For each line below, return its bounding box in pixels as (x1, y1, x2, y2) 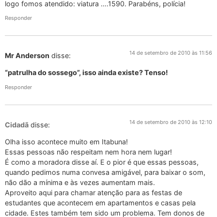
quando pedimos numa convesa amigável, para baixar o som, (5, 168, 205, 177)
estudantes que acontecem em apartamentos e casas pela (5, 199, 196, 207)
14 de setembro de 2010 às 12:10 (129, 118, 212, 125)
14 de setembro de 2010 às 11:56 (129, 49, 212, 57)
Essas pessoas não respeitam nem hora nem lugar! (5, 148, 172, 156)
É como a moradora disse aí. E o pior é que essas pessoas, (5, 158, 199, 167)
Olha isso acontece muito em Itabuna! (5, 138, 128, 146)
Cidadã (5, 120, 29, 129)
